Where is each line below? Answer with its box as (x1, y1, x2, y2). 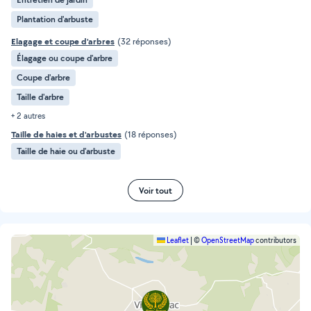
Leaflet (165, 235, 189, 245)
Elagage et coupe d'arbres (11, 35, 115, 47)
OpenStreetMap (201, 235, 254, 245)
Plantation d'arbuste (17, 13, 93, 25)
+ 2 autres (11, 110, 45, 121)
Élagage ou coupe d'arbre (17, 52, 112, 64)
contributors (254, 235, 296, 245)
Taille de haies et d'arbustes (11, 128, 121, 140)
